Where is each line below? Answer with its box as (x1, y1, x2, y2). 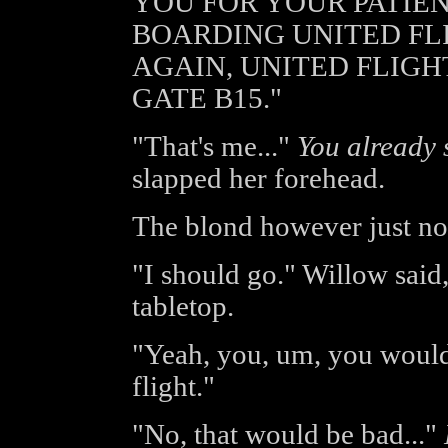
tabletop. (131, 291, 234, 322)
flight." (131, 371, 215, 402)
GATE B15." (131, 83, 282, 114)
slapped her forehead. (131, 163, 385, 194)
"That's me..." (131, 131, 297, 162)
